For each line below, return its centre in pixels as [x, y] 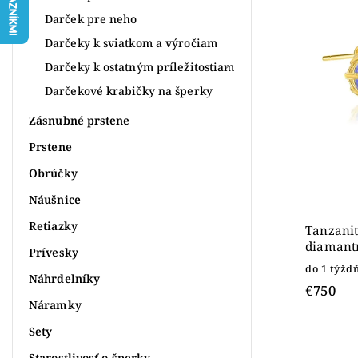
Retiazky [53, 225]
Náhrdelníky [65, 278]
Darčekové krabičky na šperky [129, 90]
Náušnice [55, 199]
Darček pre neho [91, 18]
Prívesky [54, 252]
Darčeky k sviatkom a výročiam [131, 42]
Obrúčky [53, 173]
